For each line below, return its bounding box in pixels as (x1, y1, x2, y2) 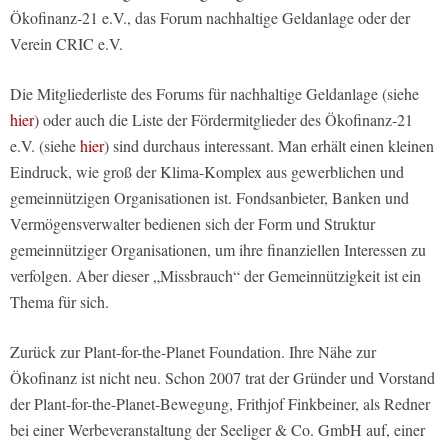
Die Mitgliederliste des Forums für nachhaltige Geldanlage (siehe (10, 82, 419, 104)
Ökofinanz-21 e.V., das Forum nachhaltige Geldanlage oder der (10, 6, 410, 28)
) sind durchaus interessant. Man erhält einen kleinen (104, 134, 434, 156)
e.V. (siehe (10, 134, 80, 156)
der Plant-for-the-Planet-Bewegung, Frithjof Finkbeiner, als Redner (10, 392, 430, 414)
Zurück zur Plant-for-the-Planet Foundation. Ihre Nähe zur (10, 340, 376, 362)
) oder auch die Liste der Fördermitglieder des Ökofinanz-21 (34, 108, 413, 130)
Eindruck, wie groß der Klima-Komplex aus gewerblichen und (10, 160, 404, 182)
